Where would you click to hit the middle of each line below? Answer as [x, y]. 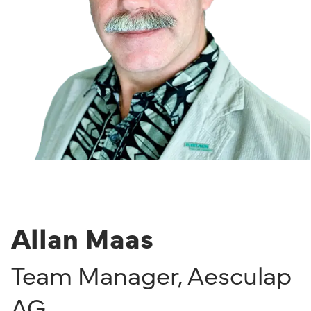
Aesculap [239, 277]
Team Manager [94, 277]
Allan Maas [82, 240]
